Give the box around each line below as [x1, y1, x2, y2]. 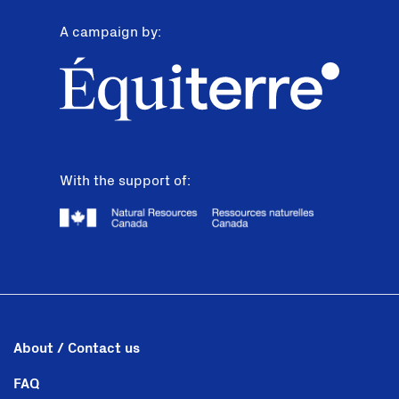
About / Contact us [13, 340, 140, 355]
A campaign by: [60, 25, 162, 40]
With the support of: [60, 173, 191, 188]
